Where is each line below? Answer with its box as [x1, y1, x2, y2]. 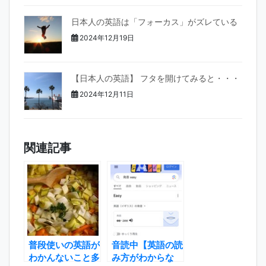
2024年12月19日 [78, 33, 134, 43]
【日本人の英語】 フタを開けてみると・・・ [71, 73, 240, 84]
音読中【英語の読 [112, 239, 183, 251]
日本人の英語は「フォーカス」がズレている [71, 17, 237, 27]
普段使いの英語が [28, 239, 100, 251]
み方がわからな [112, 251, 174, 263]
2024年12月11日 [78, 90, 134, 99]
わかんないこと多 [28, 251, 100, 263]
